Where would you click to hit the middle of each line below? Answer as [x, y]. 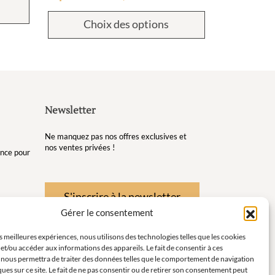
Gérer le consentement [107, 212]
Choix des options [126, 24]
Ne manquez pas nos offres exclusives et [116, 136]
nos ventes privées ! [80, 147]
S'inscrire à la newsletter [122, 196]
